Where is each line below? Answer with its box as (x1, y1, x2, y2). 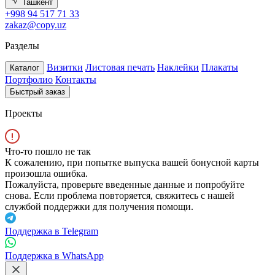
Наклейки (157, 62, 199, 72)
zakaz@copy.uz (5, 20, 66, 30)
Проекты (5, 108, 42, 118)
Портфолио (5, 74, 53, 85)
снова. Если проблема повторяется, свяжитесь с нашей (5, 190, 234, 201)
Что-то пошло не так (5, 146, 91, 157)
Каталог (10, 63, 39, 72)
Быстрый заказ (10, 87, 65, 96)
